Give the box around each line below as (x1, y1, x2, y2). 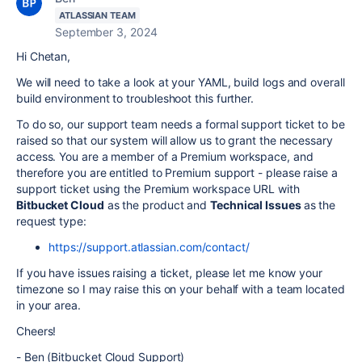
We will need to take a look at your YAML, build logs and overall (16, 75, 345, 89)
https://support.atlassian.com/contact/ (48, 240, 250, 254)
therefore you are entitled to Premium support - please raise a (16, 166, 338, 179)
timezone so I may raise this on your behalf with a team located (16, 282, 345, 296)
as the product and (103, 198, 211, 212)
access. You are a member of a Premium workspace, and (16, 149, 314, 163)
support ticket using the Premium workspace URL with (16, 182, 300, 196)
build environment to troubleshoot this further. (16, 91, 255, 105)
